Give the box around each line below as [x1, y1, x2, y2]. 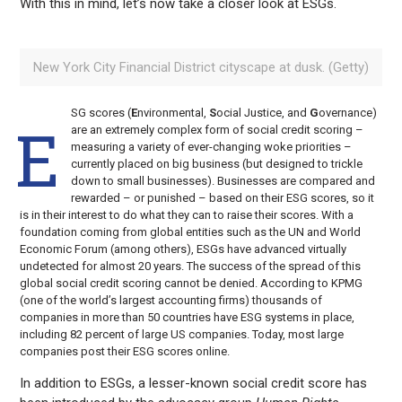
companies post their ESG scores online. [20, 345, 233, 358]
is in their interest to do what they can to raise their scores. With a [20, 208, 354, 222]
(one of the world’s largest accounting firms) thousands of [20, 293, 323, 307]
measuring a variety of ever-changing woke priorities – [70, 140, 352, 153]
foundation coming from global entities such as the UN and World [20, 225, 362, 239]
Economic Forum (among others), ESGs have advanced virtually [20, 242, 347, 256]
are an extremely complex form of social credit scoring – [70, 123, 363, 136]
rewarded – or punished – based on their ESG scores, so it [70, 191, 374, 205]
